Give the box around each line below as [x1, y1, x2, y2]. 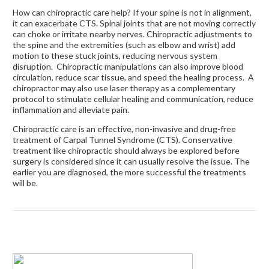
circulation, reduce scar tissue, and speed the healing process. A [13, 71, 254, 82]
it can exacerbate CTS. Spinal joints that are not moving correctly [13, 17, 256, 28]
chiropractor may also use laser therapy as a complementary [13, 82, 235, 93]
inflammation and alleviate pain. [13, 104, 129, 115]
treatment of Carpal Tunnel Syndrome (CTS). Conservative [13, 134, 232, 145]
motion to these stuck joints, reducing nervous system [13, 50, 217, 61]
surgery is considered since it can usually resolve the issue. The [13, 156, 250, 166]
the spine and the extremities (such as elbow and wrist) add [13, 39, 235, 50]
